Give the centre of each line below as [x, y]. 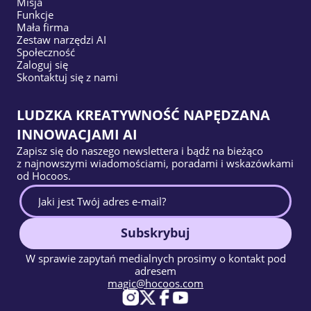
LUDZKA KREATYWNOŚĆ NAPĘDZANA [143, 115]
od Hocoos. [44, 175]
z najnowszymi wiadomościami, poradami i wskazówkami [155, 163]
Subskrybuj [155, 232]
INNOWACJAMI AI [77, 134]
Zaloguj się [42, 64]
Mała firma [43, 27]
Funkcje [35, 14]
